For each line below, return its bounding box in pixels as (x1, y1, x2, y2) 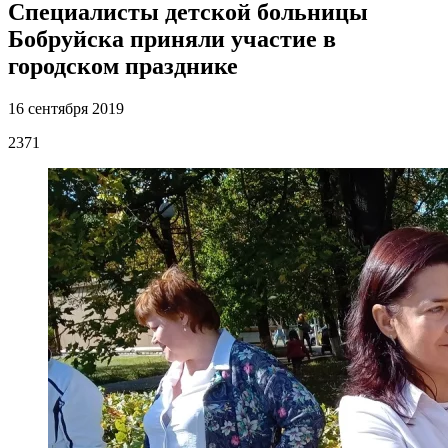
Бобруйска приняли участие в (8, 26, 336, 53)
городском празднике (8, 53, 238, 80)
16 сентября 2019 (8, 100, 124, 118)
